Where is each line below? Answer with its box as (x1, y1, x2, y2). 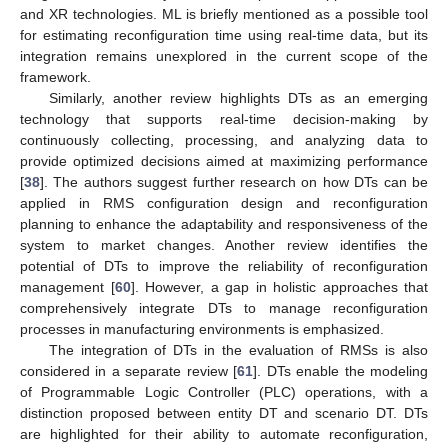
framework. (20, 68, 91, 85)
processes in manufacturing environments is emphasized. (20, 320, 384, 337)
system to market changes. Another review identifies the (20, 236, 428, 253)
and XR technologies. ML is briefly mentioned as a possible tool (20, 5, 428, 22)
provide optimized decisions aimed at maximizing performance (20, 152, 428, 169)
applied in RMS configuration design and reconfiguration (20, 194, 428, 211)
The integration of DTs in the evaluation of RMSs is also (48, 341, 428, 358)
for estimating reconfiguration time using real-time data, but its (20, 26, 428, 43)
